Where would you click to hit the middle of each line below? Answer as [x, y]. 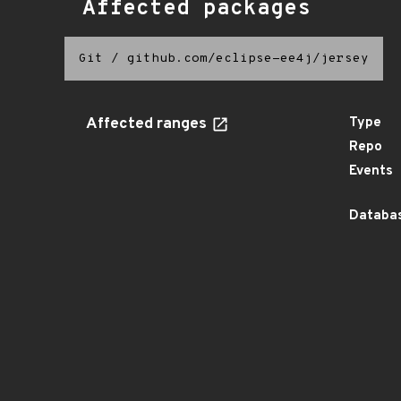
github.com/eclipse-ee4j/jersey [248, 59]
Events [371, 171]
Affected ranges [148, 124]
